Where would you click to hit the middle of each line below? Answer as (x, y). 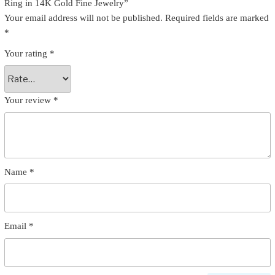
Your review (29, 100)
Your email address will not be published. (83, 17)
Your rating (27, 53)
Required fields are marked (217, 17)
